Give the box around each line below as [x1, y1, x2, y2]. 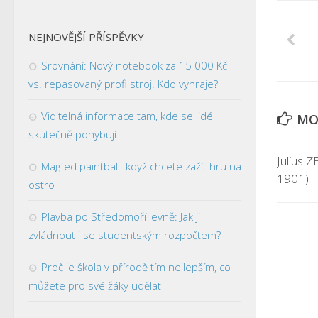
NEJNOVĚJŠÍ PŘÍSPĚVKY [28, 29, 144, 44]
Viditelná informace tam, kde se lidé [41, 108, 213, 123]
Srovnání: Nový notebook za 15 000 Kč [41, 57, 227, 72]
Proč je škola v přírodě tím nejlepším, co [41, 259, 231, 274]
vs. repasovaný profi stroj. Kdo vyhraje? [28, 76, 218, 91]
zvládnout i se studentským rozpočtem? [28, 227, 221, 242]
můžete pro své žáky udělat [28, 278, 161, 292]
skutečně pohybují [28, 126, 116, 141]
